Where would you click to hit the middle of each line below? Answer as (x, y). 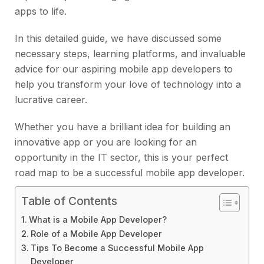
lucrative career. (51, 100)
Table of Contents (69, 201)
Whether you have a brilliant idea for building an (123, 127)
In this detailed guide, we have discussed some (118, 39)
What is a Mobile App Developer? (98, 220)
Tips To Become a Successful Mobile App (117, 248)
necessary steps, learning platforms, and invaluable (130, 54)
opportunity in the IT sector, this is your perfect (121, 158)
